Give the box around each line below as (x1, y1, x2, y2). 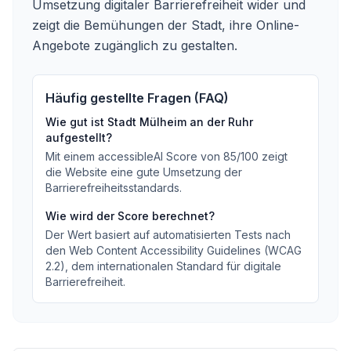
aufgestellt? (45, 131, 112, 144)
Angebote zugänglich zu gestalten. (32, 38, 237, 53)
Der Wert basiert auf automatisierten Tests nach (45, 228, 291, 241)
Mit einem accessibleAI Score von (45, 150, 223, 163)
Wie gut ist (45, 115, 107, 128)
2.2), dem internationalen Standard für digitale (45, 259, 281, 273)
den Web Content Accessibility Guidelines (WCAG (45, 244, 302, 257)
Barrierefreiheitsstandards (45, 181, 179, 194)
